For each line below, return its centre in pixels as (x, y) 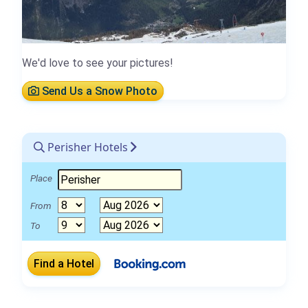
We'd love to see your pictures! (98, 63)
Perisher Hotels (86, 147)
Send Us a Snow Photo (98, 91)
